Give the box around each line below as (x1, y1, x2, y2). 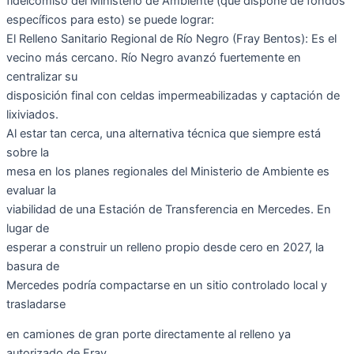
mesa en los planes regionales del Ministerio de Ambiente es (6, 164, 330, 179)
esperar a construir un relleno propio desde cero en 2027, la (6, 239, 324, 254)
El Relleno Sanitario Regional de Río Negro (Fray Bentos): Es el (6, 31, 337, 46)
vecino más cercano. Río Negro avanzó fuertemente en (6, 50, 301, 65)
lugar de (6, 220, 49, 235)
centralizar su (6, 69, 77, 84)
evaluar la (6, 183, 56, 198)
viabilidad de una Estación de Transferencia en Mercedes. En (6, 201, 331, 217)
